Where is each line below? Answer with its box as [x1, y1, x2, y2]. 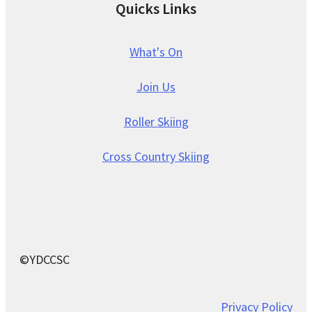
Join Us [136, 78, 175, 95]
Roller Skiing [123, 113, 189, 130]
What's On [130, 43, 182, 60]
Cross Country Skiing [102, 148, 210, 164]
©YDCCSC [19, 251, 70, 267]
